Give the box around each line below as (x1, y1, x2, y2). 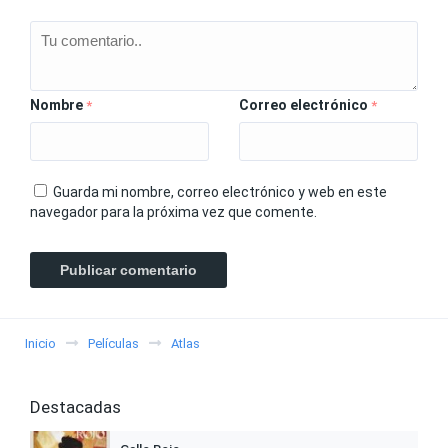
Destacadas (30, 397, 121, 417)
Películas (88, 336, 139, 351)
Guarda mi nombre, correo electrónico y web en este (53, 184, 387, 200)
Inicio (25, 336, 56, 351)
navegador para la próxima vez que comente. (30, 204, 317, 220)
